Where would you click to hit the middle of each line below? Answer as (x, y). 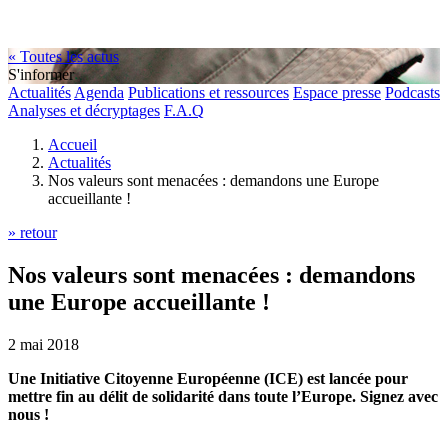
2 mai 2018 (43, 344)
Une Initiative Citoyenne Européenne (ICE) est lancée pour (208, 378)
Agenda (99, 92)
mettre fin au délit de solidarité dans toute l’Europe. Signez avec (223, 396)
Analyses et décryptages (84, 110)
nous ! (28, 414)
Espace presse (337, 92)
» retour (32, 232)
